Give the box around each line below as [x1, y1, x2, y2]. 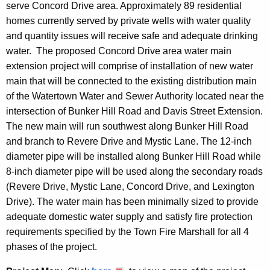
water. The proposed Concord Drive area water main [6, 46, 231, 57]
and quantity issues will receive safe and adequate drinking [6, 31, 258, 42]
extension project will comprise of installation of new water [6, 61, 253, 72]
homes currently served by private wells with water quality [6, 16, 251, 27]
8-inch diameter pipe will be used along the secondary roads [6, 166, 263, 177]
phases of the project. [6, 242, 97, 253]
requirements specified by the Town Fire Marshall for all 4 [6, 227, 249, 237]
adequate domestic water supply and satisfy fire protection [6, 212, 253, 222]
